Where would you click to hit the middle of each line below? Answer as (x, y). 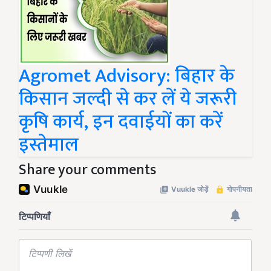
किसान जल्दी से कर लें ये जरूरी (128, 99)
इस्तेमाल (49, 145)
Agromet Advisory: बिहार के (126, 76)
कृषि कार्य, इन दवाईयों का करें (121, 122)
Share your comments (87, 170)
